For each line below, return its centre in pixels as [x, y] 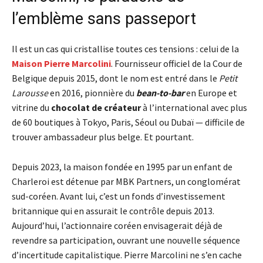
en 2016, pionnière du [92, 92]
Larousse [30, 92]
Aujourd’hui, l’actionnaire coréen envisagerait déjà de [117, 225]
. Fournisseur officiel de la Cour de [177, 63]
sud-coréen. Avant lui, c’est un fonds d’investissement [119, 196]
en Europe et [211, 92]
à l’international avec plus [194, 107]
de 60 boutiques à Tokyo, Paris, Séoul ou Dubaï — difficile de [128, 122]
